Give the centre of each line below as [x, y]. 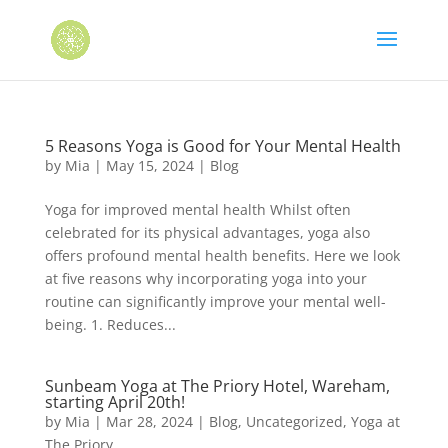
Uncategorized [294, 421]
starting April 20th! [114, 402]
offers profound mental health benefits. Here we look [222, 255]
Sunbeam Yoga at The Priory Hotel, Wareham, [217, 386]
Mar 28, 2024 [149, 421]
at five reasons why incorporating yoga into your [205, 278]
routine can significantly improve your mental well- [215, 301]
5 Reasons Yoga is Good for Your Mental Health [222, 146]
